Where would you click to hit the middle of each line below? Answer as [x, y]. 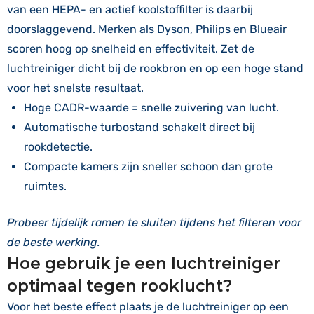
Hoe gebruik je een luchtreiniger [144, 264]
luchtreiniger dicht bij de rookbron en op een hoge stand [155, 68]
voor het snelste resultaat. [75, 88]
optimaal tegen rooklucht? [120, 286]
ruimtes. [45, 186]
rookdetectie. [58, 147]
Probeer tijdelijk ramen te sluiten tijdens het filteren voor [154, 223]
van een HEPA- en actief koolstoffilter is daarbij [130, 9]
